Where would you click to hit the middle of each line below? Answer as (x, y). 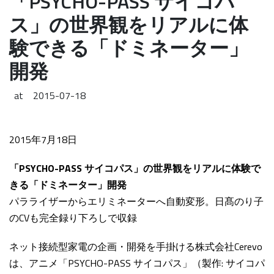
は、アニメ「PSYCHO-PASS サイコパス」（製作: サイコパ (137, 263)
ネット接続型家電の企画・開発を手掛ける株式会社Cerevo (136, 246)
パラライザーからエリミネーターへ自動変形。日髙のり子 (136, 201)
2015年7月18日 (43, 139)
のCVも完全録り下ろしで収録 (73, 217)
